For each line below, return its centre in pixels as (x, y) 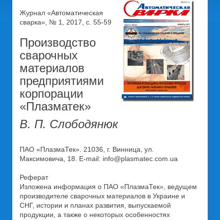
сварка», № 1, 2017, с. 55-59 (66, 22)
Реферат (34, 177)
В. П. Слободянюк (69, 124)
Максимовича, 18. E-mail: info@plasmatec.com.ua (99, 159)
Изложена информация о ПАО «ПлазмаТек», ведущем (108, 187)
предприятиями (62, 81)
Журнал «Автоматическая (61, 13)
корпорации (51, 94)
